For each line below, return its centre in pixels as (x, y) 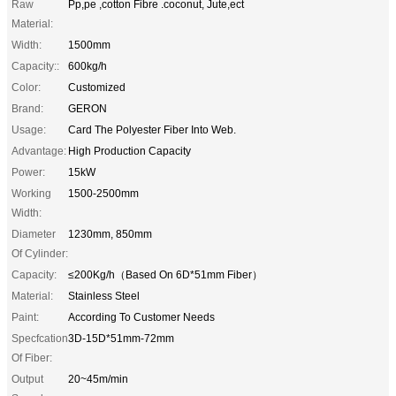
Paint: (25, 317)
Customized (97, 87)
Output (27, 379)
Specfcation (40, 338)
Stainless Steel (104, 296)
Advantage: (39, 151)
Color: (26, 87)
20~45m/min (98, 379)
